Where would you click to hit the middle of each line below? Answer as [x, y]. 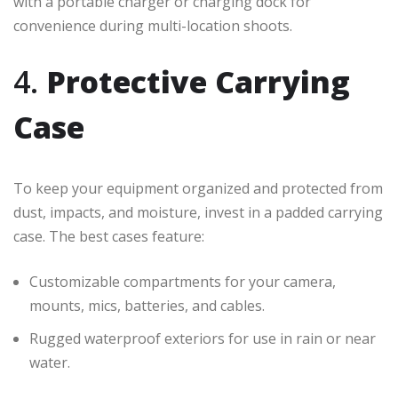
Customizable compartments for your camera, [183, 281]
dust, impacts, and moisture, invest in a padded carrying [198, 212]
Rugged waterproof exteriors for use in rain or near [203, 338]
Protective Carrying [198, 81]
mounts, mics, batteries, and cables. [147, 305]
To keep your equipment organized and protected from [198, 188]
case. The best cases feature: [109, 236]
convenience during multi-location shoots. [153, 25]
